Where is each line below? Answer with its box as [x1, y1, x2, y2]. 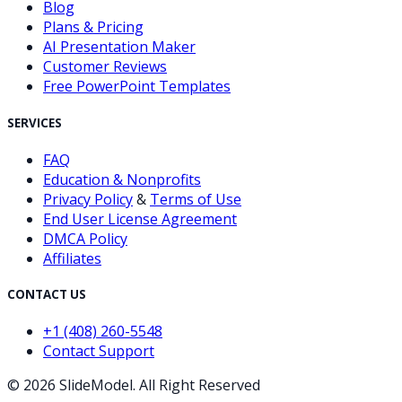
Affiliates [43, 248, 101, 268]
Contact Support [43, 341, 154, 362]
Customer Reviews [43, 57, 167, 77]
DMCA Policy [43, 228, 127, 249]
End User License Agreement [43, 208, 237, 229]
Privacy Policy [43, 188, 133, 209]
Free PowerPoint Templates [43, 76, 231, 97]
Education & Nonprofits [43, 169, 201, 189]
